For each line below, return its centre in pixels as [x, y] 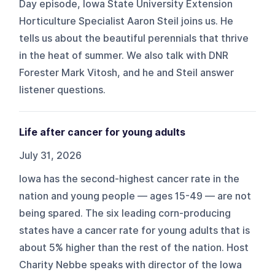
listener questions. [63, 90]
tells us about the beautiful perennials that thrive [134, 38]
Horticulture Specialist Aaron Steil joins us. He [126, 21]
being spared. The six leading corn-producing [125, 213]
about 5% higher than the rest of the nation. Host [134, 247]
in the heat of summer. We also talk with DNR [124, 55]
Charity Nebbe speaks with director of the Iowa [131, 265]
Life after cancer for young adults [103, 132]
